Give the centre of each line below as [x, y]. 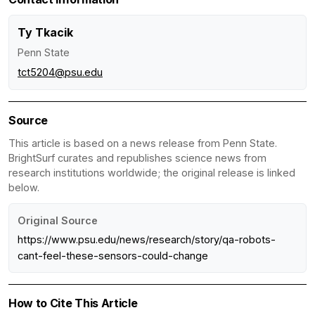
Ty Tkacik [45, 33]
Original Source [58, 221]
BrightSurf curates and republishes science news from [137, 158]
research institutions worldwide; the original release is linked [152, 173]
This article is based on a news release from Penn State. [143, 143]
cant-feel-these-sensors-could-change [113, 256]
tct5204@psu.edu [60, 72]
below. [24, 188]
